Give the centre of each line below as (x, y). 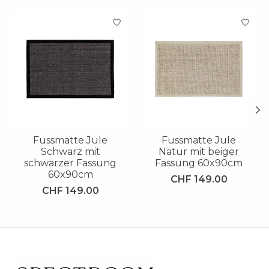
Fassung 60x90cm (199, 163)
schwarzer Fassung (70, 163)
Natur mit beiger (199, 152)
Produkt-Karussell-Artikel (74, 17)
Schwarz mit (70, 152)
